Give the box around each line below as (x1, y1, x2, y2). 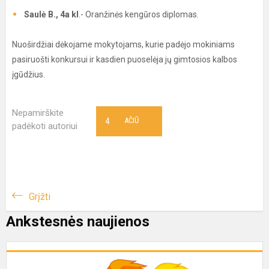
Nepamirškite (12, 107, 64, 118)
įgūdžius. (12, 70, 45, 79)
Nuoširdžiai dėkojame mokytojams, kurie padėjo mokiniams (12, 40, 235, 49)
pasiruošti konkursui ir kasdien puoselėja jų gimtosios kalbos (12, 55, 237, 64)
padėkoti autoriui (12, 121, 77, 131)
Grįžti (29, 191, 50, 202)
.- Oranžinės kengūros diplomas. (79, 10, 202, 19)
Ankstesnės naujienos (6, 213, 150, 230)
